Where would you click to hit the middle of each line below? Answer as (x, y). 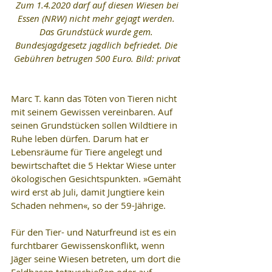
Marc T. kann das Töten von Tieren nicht (95, 98)
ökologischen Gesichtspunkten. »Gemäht (97, 178)
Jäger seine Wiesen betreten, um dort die (97, 258)
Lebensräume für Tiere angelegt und (88, 151)
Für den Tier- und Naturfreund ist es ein (95, 232)
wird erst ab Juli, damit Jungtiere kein (89, 192)
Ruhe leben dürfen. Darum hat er (81, 138)
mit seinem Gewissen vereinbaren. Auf (93, 111)
